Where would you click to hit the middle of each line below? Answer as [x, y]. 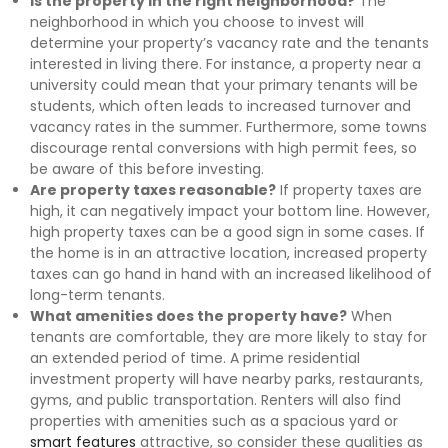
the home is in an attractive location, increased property [228, 253]
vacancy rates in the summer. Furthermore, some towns [228, 127]
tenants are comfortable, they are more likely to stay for [228, 337]
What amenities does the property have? [188, 316]
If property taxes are [349, 190]
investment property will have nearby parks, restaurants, [226, 379]
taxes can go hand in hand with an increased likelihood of [231, 274]
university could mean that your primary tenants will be [224, 85]
